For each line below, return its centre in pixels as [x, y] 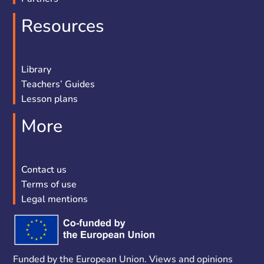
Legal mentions [55, 199]
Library [37, 70]
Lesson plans [50, 99]
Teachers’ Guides [58, 84]
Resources [63, 26]
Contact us [44, 170]
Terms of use [49, 184]
